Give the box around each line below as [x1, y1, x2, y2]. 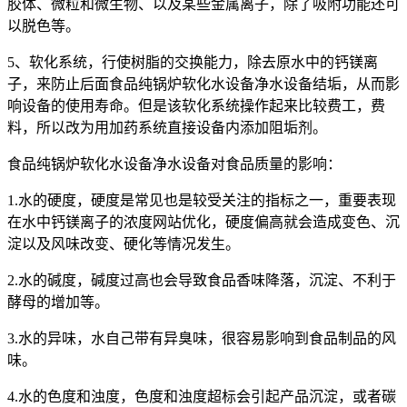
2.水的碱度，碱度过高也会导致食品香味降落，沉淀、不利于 [7, 272, 396, 288]
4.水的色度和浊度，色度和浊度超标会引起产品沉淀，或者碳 [7, 388, 396, 404]
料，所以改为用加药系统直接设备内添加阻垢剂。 [7, 119, 327, 135]
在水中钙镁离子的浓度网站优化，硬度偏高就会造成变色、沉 [7, 213, 400, 230]
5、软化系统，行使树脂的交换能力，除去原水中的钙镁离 [7, 54, 378, 70]
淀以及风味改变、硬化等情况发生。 [7, 235, 240, 252]
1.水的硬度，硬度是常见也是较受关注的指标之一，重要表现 [7, 192, 396, 208]
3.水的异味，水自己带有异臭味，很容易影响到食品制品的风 [7, 330, 396, 346]
